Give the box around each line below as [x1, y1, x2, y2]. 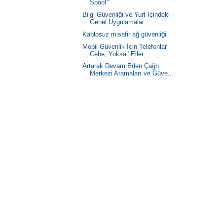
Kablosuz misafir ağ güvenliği [82, 30, 167, 38]
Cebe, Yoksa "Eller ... [90, 50, 152, 58]
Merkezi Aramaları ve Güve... [90, 70, 174, 77]
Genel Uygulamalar [90, 18, 145, 26]
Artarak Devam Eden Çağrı [82, 62, 160, 70]
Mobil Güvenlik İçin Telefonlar [82, 42, 167, 50]
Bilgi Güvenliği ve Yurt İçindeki [82, 11, 170, 19]
